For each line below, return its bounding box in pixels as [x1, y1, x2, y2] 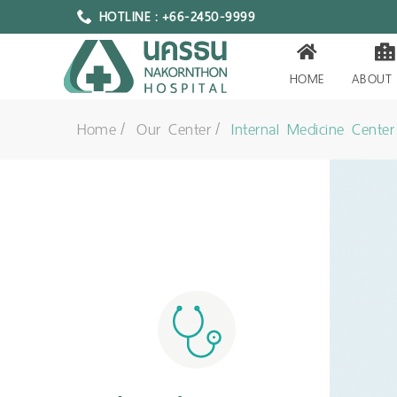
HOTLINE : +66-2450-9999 [98, 5, 255, 28]
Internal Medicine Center [231, 115, 394, 144]
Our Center [136, 115, 211, 144]
